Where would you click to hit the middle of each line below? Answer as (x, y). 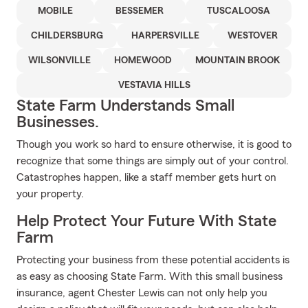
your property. (50, 194)
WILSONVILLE (59, 60)
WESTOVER (252, 36)
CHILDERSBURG (67, 36)
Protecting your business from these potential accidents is (153, 260)
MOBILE (56, 11)
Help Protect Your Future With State (146, 221)
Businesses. (58, 122)
